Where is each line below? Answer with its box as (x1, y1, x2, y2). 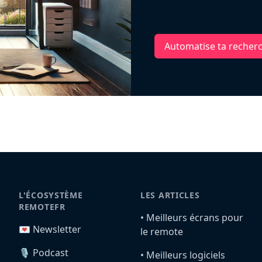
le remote (140, 225, 183, 238)
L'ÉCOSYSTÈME (19, 189, 83, 201)
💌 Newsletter (19, 223, 81, 236)
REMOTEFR (19, 201, 65, 212)
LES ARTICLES (140, 189, 200, 201)
